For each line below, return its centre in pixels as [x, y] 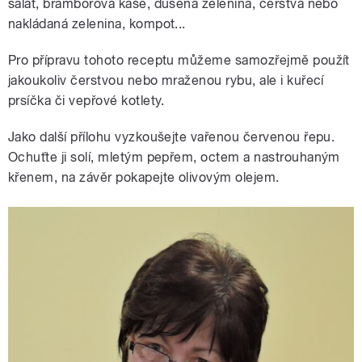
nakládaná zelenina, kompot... [97, 24]
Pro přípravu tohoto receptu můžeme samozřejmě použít [179, 61]
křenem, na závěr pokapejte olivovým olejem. [144, 178]
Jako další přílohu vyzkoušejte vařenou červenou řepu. [172, 137]
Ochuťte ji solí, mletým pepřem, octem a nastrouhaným [174, 158]
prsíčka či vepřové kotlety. [86, 101]
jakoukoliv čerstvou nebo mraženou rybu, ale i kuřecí [166, 81]
